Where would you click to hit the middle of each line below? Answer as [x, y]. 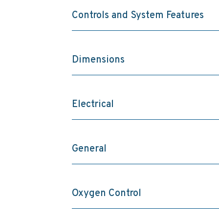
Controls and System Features [138, 16]
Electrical [93, 105]
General [89, 149]
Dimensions [98, 60]
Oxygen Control [106, 194]
